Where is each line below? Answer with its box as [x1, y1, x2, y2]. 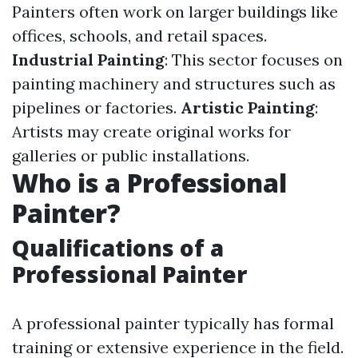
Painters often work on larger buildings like [12, 2, 338, 22]
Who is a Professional [12, 165, 287, 200]
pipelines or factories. [12, 97, 181, 117]
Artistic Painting [181, 97, 315, 117]
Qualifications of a [12, 233, 224, 263]
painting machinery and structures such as [12, 74, 336, 93]
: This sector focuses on [165, 50, 343, 70]
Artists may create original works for [12, 121, 291, 141]
